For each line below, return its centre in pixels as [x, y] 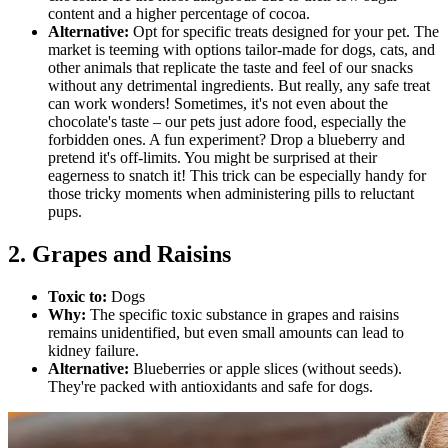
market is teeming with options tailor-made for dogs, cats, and [241, 50]
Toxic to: [79, 297]
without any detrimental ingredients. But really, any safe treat [239, 86]
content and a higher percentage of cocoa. [179, 14]
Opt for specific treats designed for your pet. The [284, 32]
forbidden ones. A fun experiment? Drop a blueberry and [226, 140]
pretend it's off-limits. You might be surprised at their [212, 158]
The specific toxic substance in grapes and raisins [242, 315]
